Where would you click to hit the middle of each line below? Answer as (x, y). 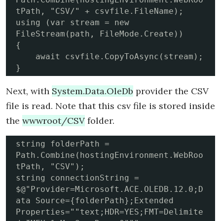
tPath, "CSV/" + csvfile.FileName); (100, 11)
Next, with (29, 91)
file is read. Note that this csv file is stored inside (110, 106)
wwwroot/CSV (54, 121)
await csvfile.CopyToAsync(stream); (26, 57)
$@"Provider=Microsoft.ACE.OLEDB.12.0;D (110, 189)
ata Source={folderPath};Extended (95, 201)
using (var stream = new (73, 23)
